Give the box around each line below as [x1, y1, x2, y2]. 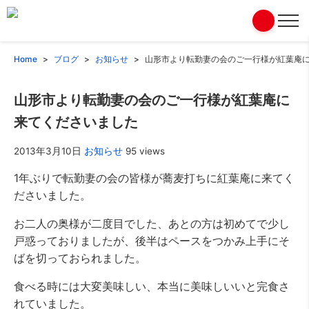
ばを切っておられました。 [14, 251, 146, 265]
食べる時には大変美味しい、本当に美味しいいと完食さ [14, 279, 290, 293]
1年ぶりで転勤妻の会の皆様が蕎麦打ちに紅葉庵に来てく [14, 171, 295, 185]
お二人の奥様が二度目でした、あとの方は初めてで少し [14, 217, 290, 230]
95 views [126, 146, 165, 157]
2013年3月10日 [14, 146, 81, 157]
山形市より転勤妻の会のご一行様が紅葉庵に [14, 92, 290, 108]
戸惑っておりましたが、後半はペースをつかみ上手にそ [14, 234, 290, 248]
